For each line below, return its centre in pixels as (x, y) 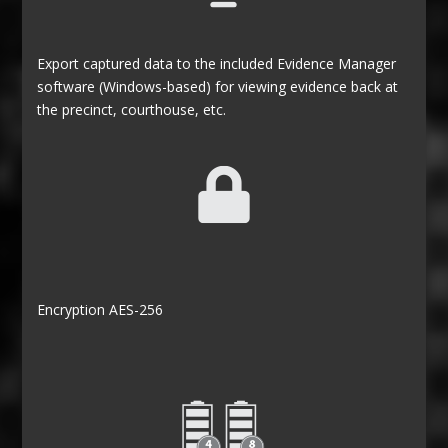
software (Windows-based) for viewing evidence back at (218, 87)
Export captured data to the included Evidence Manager (217, 64)
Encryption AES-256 (100, 310)
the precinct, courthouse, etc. (132, 110)
